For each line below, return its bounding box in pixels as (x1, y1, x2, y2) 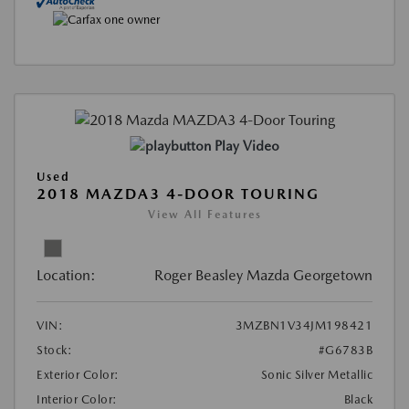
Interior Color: (37, 393, 118, 407)
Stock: (37, 343, 72, 358)
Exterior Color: (37, 368, 120, 383)
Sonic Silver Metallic (260, 368, 372, 383)
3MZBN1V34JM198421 (235, 319, 372, 333)
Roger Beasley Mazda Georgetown (154, 267, 372, 285)
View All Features (147, 208, 262, 222)
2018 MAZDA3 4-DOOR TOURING (37, 185, 320, 204)
